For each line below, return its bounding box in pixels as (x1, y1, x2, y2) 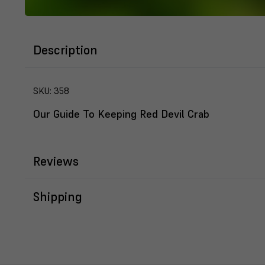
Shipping (33, 189, 82, 205)
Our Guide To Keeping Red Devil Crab (33, 107, 209, 121)
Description (33, 42, 98, 59)
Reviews (33, 153, 79, 170)
